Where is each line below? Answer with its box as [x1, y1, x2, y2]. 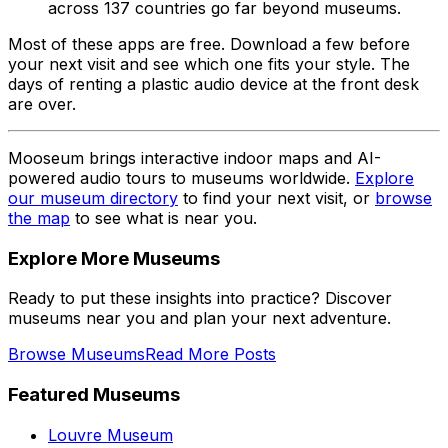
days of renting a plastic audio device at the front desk [8, 73, 419, 94]
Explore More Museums [8, 246, 220, 270]
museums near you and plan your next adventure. [8, 308, 391, 329]
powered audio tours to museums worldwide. [8, 167, 355, 188]
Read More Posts [145, 344, 276, 365]
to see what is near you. [70, 207, 257, 228]
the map [8, 207, 70, 228]
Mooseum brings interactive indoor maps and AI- [8, 147, 381, 168]
